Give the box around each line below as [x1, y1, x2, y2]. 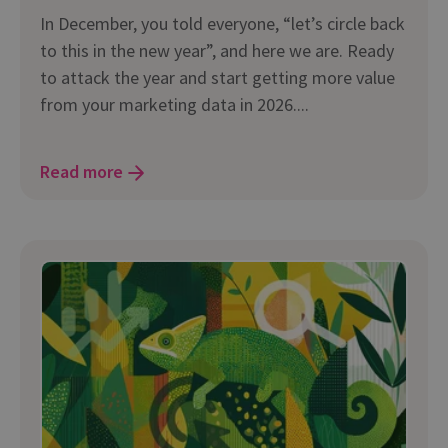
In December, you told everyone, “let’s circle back [40, 12, 405, 36]
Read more [40, 160, 123, 184]
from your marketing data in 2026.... [40, 93, 309, 117]
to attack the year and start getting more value [40, 66, 395, 90]
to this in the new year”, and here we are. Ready [40, 39, 394, 63]
